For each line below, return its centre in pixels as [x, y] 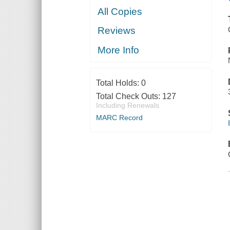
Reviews [117, 31]
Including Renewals [127, 105]
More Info [119, 50]
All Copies [120, 11]
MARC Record [119, 117]
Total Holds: [118, 83]
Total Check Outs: [129, 96]
